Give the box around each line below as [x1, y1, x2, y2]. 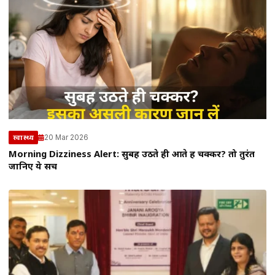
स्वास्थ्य [13, 133, 34, 142]
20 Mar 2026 [44, 133, 88, 142]
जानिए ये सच [9, 161, 57, 174]
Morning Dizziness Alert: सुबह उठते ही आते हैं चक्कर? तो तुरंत [9, 149, 255, 161]
